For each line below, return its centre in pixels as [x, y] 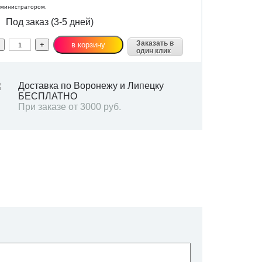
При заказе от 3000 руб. [69, 107]
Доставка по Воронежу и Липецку [91, 86]
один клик [154, 51]
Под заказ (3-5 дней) [48, 22]
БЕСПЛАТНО [47, 96]
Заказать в [155, 44]
